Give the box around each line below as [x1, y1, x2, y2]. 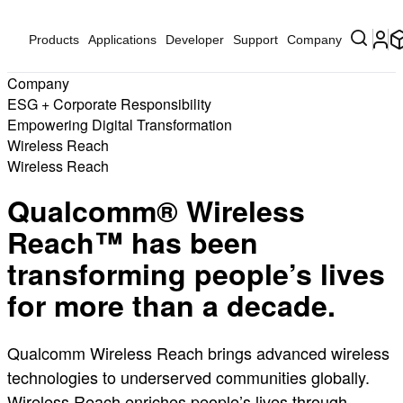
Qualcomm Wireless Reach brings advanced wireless [7, 340, 390, 364]
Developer [166, 32, 224, 47]
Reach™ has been [7, 221, 258, 264]
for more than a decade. [7, 284, 336, 327]
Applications [88, 32, 157, 47]
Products [29, 32, 79, 47]
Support [233, 32, 278, 47]
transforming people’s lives [7, 253, 385, 295]
